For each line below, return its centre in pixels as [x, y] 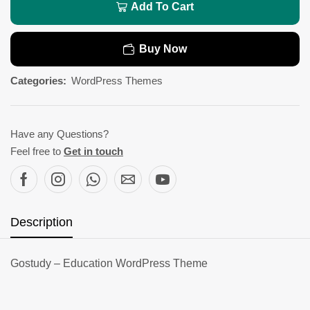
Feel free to [37, 151]
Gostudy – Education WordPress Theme [109, 263]
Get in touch [93, 151]
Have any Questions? [60, 134]
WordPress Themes [117, 80]
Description [42, 222]
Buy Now [163, 48]
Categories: [38, 80]
